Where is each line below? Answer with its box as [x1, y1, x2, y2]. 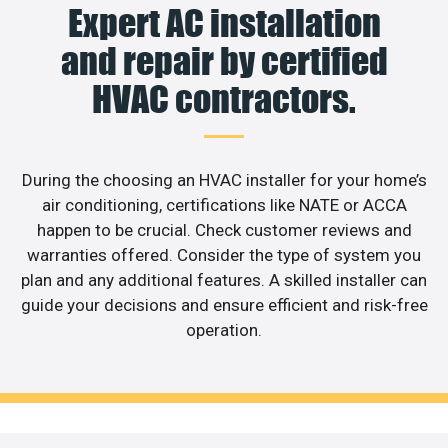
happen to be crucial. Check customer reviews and [36, 219, 412, 240]
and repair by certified [60, 38, 388, 83]
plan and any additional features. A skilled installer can [21, 269, 427, 290]
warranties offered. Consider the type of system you [27, 244, 421, 265]
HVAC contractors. [92, 76, 356, 121]
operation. [186, 319, 262, 340]
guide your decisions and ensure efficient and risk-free [20, 294, 428, 315]
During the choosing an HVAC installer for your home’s [21, 169, 427, 190]
